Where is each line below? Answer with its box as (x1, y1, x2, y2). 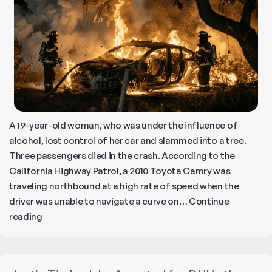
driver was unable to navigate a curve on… (9, 195, 189, 208)
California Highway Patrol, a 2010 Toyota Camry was (9, 165, 231, 177)
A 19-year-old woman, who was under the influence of (9, 120, 238, 132)
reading (9, 211, 42, 223)
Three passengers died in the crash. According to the (9, 150, 235, 162)
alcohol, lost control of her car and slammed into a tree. (9, 135, 246, 147)
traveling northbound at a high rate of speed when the (9, 180, 239, 192)
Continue (189, 195, 229, 208)
